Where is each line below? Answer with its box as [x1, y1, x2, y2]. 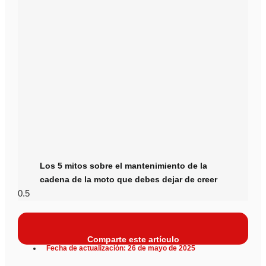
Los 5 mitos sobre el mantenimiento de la [39, 161, 207, 171]
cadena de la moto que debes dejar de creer [39, 175, 217, 185]
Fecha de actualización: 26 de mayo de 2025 [46, 244, 195, 253]
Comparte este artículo [87, 235, 179, 245]
